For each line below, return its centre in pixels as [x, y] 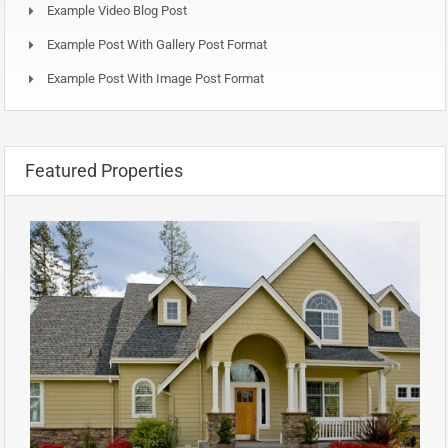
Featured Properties [104, 170]
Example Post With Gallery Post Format [157, 44]
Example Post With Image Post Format [155, 78]
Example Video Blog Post [117, 10]
